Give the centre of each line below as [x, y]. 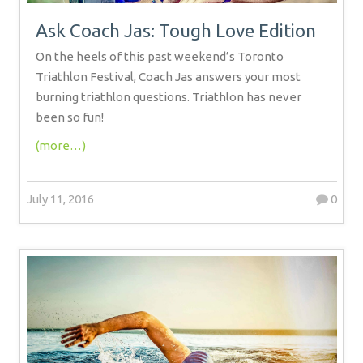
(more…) [60, 146]
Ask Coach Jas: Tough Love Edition [175, 31]
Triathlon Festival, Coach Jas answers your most [168, 77]
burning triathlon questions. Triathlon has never [168, 97]
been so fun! [69, 117]
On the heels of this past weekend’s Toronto [159, 57]
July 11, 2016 [60, 199]
